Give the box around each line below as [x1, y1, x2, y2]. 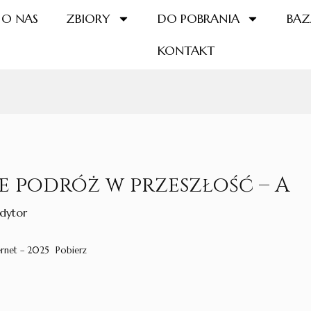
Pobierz [56, 245, 87, 257]
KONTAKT [157, 42, 215, 58]
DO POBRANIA [158, 10, 240, 26]
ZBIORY [66, 10, 111, 26]
